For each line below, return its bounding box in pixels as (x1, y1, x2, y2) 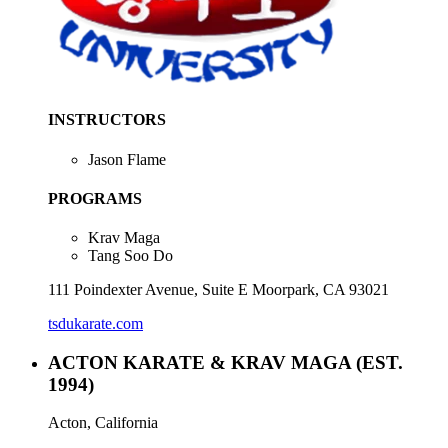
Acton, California (48, 414, 158, 432)
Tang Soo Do (88, 247, 173, 265)
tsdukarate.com (48, 315, 143, 333)
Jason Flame (88, 150, 166, 168)
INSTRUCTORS (48, 111, 166, 129)
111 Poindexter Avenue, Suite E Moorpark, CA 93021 (48, 281, 389, 299)
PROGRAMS (48, 189, 142, 207)
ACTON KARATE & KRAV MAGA (48, 351, 356, 373)
